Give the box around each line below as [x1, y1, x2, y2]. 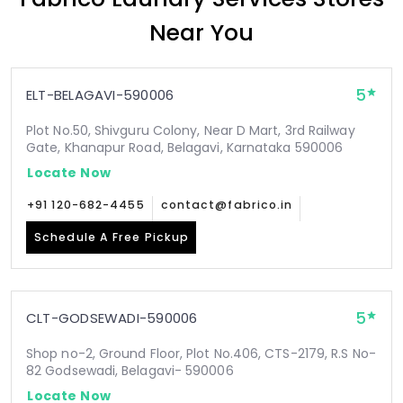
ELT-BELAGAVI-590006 [26, 85, 175, 104]
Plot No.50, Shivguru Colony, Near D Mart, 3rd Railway [26, 121, 355, 139]
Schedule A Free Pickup [34, 229, 190, 245]
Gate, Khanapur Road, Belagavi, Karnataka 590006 [26, 139, 344, 157]
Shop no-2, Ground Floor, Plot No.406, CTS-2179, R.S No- [26, 345, 376, 363]
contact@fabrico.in [160, 197, 293, 212]
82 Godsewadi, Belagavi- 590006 [26, 362, 234, 380]
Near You [149, 16, 254, 49]
